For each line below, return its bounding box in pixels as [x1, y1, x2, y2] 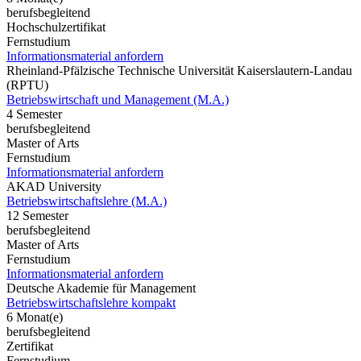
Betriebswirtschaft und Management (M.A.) [6, 92, 229, 106]
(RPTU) [6, 77, 48, 92]
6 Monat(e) [6, 309, 63, 324]
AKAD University [6, 179, 102, 193]
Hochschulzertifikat [6, 19, 106, 34]
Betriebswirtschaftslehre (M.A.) [6, 193, 167, 208]
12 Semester [6, 208, 68, 222]
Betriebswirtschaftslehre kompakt [6, 295, 176, 309]
